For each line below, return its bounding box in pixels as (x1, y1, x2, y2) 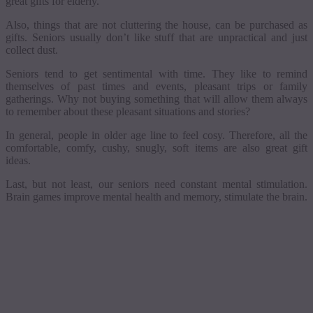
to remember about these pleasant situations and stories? (6, 105, 250, 117)
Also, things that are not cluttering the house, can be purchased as (6, 18, 307, 31)
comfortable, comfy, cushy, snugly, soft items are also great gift (6, 141, 307, 154)
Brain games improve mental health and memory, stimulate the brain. (6, 190, 307, 203)
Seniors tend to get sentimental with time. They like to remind (6, 67, 307, 80)
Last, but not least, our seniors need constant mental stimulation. (6, 177, 307, 190)
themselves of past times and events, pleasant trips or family (6, 80, 307, 92)
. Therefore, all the (222, 129, 307, 141)
